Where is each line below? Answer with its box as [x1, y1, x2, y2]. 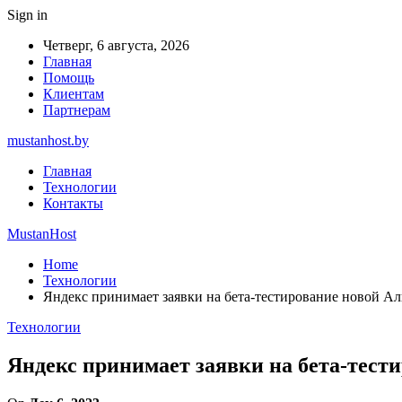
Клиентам [43, 86, 104, 101]
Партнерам [43, 102, 110, 118]
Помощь [43, 70, 94, 85]
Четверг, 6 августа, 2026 [43, 38, 189, 53]
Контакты [43, 196, 103, 211]
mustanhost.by [7, 133, 89, 148]
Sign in [7, 7, 48, 22]
